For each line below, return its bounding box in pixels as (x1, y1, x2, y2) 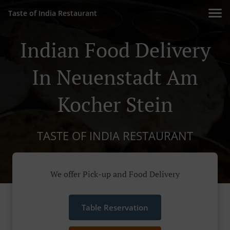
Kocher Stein (57, 90, 173, 118)
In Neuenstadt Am (32, 63, 198, 90)
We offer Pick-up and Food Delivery (50, 168, 180, 180)
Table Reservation (82, 202, 148, 213)
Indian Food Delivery (20, 36, 210, 63)
